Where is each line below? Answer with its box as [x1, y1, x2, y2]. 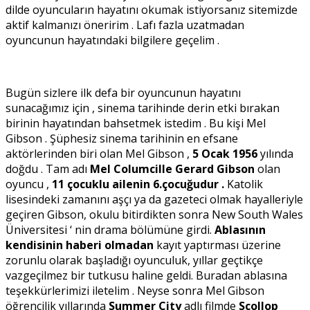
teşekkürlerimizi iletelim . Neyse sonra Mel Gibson [6, 283, 264, 299]
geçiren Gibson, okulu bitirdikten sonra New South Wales [6, 207, 303, 223]
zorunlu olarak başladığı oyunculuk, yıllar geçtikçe [6, 253, 263, 268]
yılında [257, 146, 293, 162]
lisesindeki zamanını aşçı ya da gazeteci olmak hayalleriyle [6, 192, 303, 208]
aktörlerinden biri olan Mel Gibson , [6, 146, 192, 162]
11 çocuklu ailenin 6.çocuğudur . [52, 176, 227, 192]
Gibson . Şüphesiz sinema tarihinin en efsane [6, 131, 238, 147]
